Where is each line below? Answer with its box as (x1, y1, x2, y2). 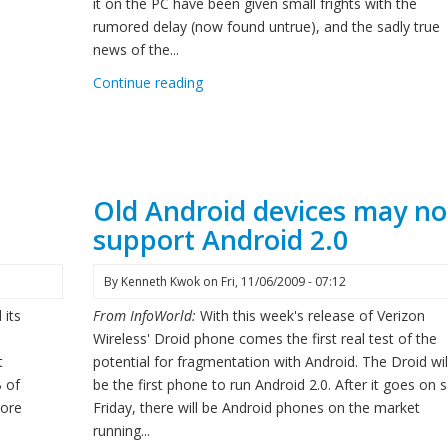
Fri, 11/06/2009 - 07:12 (220, 273, 346, 290)
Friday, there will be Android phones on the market (92, 398, 420, 417)
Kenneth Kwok (120, 273, 200, 290)
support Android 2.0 (92, 221, 348, 258)
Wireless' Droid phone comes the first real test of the (92, 329, 437, 348)
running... (92, 421, 150, 440)
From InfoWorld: (92, 306, 200, 325)
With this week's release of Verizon (199, 306, 425, 325)
